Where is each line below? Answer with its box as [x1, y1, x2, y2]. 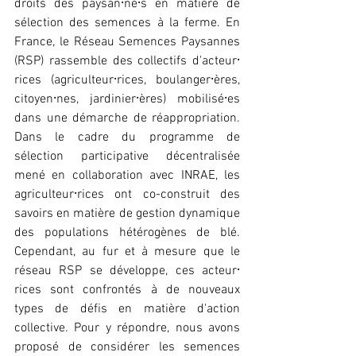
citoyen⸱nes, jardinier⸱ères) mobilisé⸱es [14, 91, 240, 107]
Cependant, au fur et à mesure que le [14, 243, 240, 260]
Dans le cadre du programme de [14, 129, 240, 145]
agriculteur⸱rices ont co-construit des [14, 186, 240, 203]
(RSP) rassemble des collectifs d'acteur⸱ [14, 52, 240, 69]
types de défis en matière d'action [14, 300, 240, 317]
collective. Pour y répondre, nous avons [14, 319, 240, 336]
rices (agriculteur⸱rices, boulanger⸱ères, [14, 72, 240, 88]
